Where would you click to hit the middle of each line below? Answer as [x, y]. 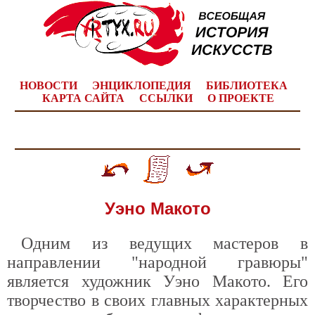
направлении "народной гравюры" [157, 262]
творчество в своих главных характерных [157, 300]
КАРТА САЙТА [83, 98]
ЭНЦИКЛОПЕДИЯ [142, 85]
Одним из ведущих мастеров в [165, 243]
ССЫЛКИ [166, 98]
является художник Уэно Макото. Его [157, 281]
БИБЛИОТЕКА [247, 85]
